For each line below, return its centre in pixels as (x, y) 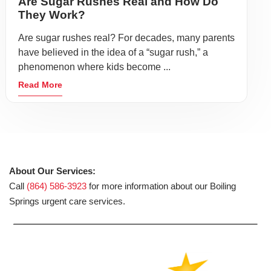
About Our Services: (52, 171)
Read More (40, 84)
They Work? (52, 15)
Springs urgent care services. (67, 201)
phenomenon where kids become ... (94, 67)
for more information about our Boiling (161, 186)
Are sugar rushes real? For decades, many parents (126, 38)
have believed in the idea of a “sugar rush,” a (113, 52)
